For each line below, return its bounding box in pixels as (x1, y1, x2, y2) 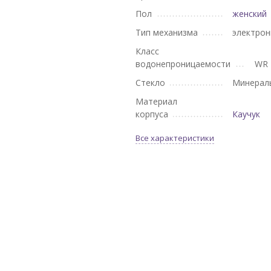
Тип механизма (135, 27, 198, 38)
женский (232, 8, 267, 19)
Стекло (135, 77, 165, 88)
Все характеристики (135, 132, 214, 143)
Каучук (232, 108, 261, 120)
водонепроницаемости (135, 58, 230, 70)
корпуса (135, 108, 168, 120)
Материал (135, 96, 177, 107)
